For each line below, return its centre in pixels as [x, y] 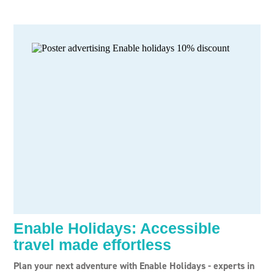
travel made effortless [92, 245]
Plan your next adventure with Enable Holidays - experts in [134, 266]
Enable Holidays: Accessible [117, 228]
